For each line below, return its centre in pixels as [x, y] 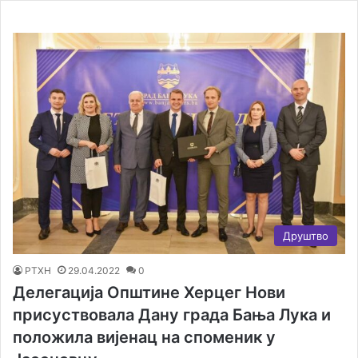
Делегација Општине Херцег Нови [149, 293]
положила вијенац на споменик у [144, 338]
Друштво [306, 236]
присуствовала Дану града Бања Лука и [172, 315]
